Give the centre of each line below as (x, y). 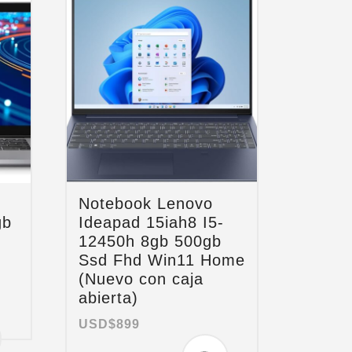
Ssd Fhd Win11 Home (162, 260)
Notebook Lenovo (146, 203)
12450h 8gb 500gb (150, 241)
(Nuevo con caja (141, 279)
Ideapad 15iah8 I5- (152, 222)
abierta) (109, 297)
